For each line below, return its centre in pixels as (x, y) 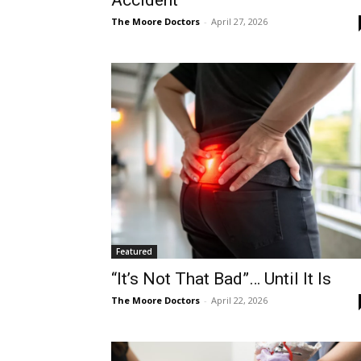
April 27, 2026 (239, 22)
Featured (134, 252)
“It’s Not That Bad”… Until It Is (221, 279)
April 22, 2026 (239, 301)
